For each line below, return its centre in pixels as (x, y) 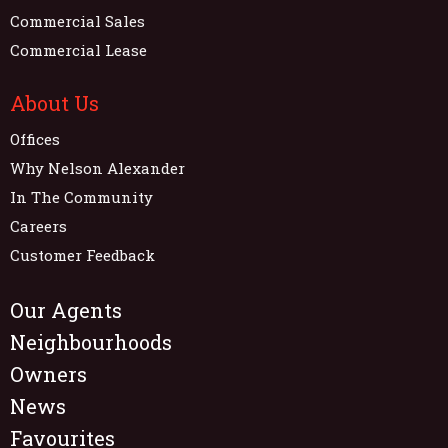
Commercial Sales (77, 20)
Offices (35, 138)
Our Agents (66, 309)
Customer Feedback (82, 254)
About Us (54, 102)
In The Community (81, 196)
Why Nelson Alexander (97, 167)
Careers (38, 225)
